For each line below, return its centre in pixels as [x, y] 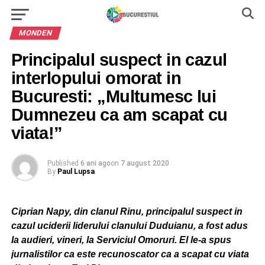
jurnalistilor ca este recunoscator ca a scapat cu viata [130, 254]
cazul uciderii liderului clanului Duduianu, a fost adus [129, 226]
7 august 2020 [145, 163]
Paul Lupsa [76, 172]
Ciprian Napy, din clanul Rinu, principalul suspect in [127, 211]
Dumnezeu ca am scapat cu [119, 115]
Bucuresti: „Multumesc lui [114, 96]
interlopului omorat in [96, 78]
